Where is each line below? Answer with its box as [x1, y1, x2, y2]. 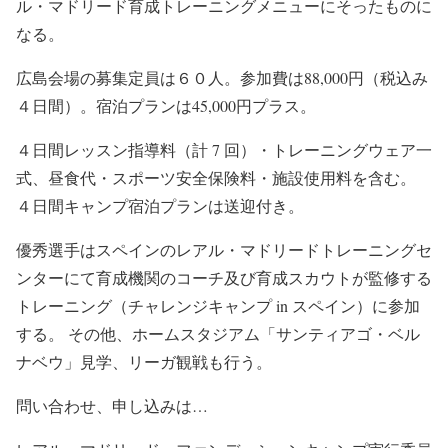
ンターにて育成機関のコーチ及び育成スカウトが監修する [16, 267, 432, 288]
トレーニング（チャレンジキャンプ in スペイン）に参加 [16, 295, 420, 316]
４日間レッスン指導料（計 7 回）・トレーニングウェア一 [16, 139, 432, 160]
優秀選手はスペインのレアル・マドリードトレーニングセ [16, 239, 432, 260]
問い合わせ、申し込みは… [16, 395, 208, 416]
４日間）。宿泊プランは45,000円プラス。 [16, 95, 316, 116]
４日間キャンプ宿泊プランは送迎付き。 [16, 195, 304, 216]
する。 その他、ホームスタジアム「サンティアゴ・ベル [16, 323, 420, 344]
